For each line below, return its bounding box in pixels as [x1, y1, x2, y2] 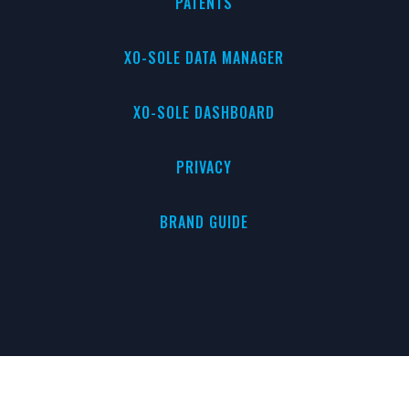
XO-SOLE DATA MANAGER [124, 47, 285, 68]
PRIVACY [176, 156, 233, 178]
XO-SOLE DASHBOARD [133, 101, 276, 123]
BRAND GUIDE [160, 211, 249, 233]
